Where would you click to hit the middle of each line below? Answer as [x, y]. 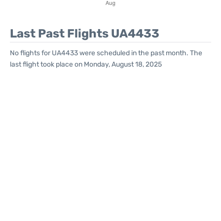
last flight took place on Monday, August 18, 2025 [86, 64]
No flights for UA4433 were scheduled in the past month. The [106, 53]
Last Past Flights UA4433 [85, 34]
